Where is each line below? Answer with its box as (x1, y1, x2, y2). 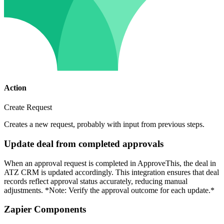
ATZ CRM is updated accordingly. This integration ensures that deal (4, 167, 219, 176)
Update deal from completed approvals (4, 138, 163, 149)
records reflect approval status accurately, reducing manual (4, 176, 187, 185)
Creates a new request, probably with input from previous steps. (4, 120, 204, 129)
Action (4, 83, 26, 92)
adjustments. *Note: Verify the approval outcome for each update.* (4, 185, 214, 194)
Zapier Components (4, 204, 86, 215)
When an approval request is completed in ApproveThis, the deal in (4, 158, 216, 167)
